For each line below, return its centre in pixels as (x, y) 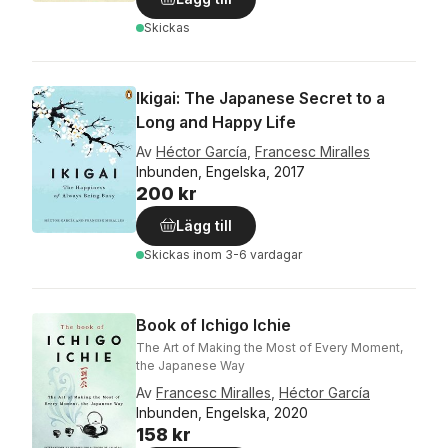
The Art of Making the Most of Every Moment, (269, 347)
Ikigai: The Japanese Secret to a (260, 98)
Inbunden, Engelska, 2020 (222, 412)
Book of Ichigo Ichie (213, 325)
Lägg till (204, 225)
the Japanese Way (190, 365)
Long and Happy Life (216, 122)
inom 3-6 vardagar (247, 254)
